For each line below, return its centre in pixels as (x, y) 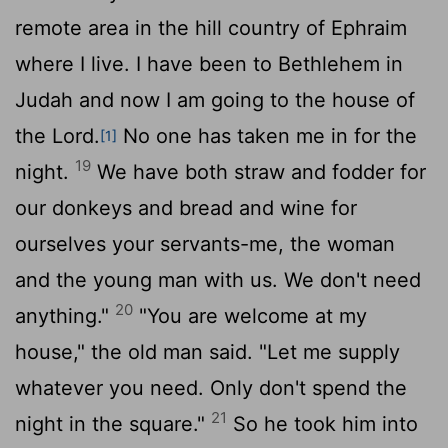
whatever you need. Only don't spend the (211, 387)
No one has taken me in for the (267, 135)
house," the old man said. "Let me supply (207, 351)
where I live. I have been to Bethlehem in (209, 63)
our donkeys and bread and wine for (186, 207)
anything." (65, 315)
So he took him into (322, 423)
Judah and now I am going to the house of (215, 99)
